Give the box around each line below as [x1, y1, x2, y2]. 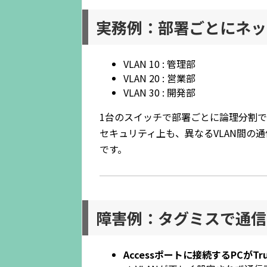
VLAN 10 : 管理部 [123, 57, 195, 71]
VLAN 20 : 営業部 [123, 71, 195, 85]
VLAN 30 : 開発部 [123, 85, 195, 100]
